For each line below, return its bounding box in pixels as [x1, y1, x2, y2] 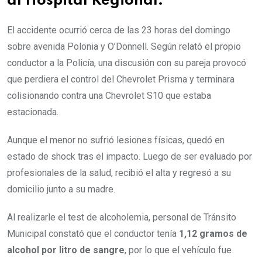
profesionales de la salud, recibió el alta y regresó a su [7, 167, 231, 178]
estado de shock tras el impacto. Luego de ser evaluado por [7, 150, 252, 162]
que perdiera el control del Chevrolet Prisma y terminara [7, 73, 235, 85]
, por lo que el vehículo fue [125, 244, 232, 256]
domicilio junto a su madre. [7, 183, 115, 195]
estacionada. [7, 106, 58, 118]
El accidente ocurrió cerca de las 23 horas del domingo [7, 24, 230, 36]
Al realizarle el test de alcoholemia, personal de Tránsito [7, 211, 236, 223]
